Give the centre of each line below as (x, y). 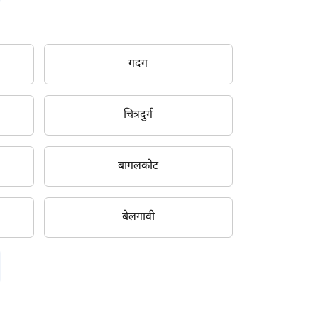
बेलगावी (138, 217)
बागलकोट (138, 166)
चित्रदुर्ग (138, 115)
